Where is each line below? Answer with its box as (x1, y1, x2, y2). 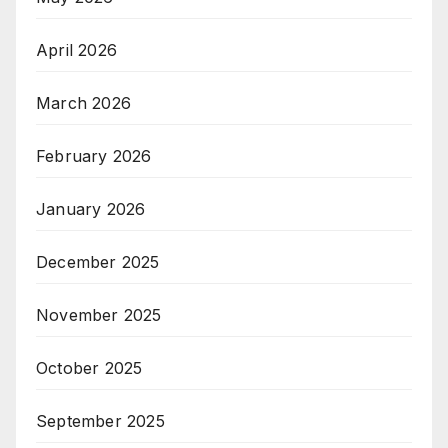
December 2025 (36, 251, 160, 272)
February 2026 (36, 145, 152, 166)
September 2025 (36, 410, 165, 431)
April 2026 (36, 39, 117, 60)
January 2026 (36, 198, 146, 219)
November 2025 (36, 304, 162, 325)
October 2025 (36, 357, 143, 378)
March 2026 (36, 92, 131, 113)
